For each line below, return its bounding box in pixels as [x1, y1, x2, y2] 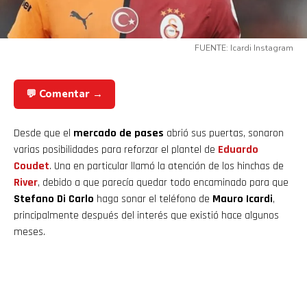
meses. [14, 225, 45, 240]
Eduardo [218, 143, 258, 158]
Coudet [14, 159, 49, 174]
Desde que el [14, 126, 73, 141]
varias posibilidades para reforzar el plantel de [14, 143, 218, 158]
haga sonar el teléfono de [94, 192, 212, 207]
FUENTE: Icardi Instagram [195, 42, 293, 54]
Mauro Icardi [212, 192, 273, 207]
